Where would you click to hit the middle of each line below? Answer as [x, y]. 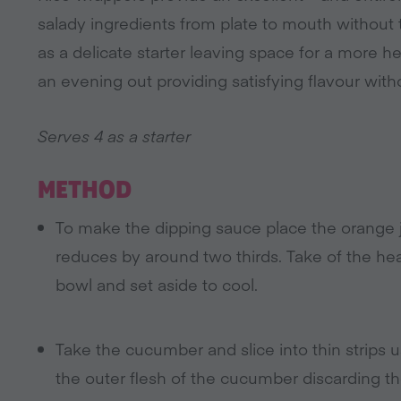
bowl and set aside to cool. [157, 284]
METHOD [85, 191]
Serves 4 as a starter [115, 136]
